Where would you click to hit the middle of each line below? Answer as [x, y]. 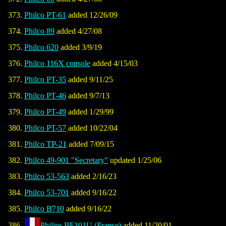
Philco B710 [44, 209]
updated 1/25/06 [135, 160]
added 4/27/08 [78, 31]
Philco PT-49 [45, 112]
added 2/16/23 [93, 177]
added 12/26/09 [92, 15]
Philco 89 [39, 31]
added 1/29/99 [90, 112]
